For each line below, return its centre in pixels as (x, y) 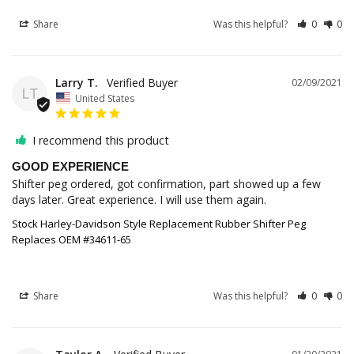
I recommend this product (101, 140)
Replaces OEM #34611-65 (72, 239)
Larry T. (77, 83)
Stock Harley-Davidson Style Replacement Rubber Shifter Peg (159, 223)
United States (105, 98)
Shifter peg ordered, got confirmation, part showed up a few (166, 183)
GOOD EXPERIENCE (70, 166)
